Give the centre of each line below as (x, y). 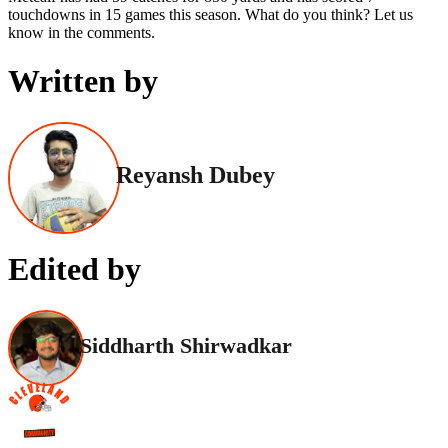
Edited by (74, 269)
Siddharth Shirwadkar (186, 346)
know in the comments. (81, 32)
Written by (83, 81)
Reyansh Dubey (195, 175)
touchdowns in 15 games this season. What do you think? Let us (210, 14)
